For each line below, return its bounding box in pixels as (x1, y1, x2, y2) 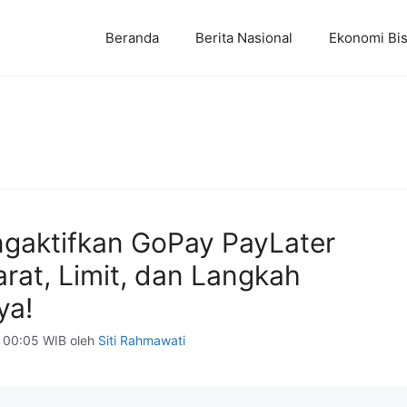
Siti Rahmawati (98, 333, 185, 348)
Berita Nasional (195, 29, 293, 46)
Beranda (105, 29, 159, 46)
